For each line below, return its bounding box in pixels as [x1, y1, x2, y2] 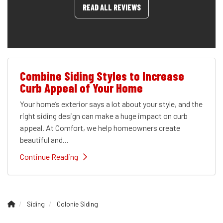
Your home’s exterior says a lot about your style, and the [20, 99, 203, 109]
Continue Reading [20, 151, 78, 161]
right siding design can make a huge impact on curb [20, 111, 188, 120]
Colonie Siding [57, 199, 98, 208]
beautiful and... [20, 134, 69, 144]
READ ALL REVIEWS [82, 2, 141, 12]
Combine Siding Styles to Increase [20, 68, 184, 83]
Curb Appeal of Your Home [20, 80, 143, 95]
